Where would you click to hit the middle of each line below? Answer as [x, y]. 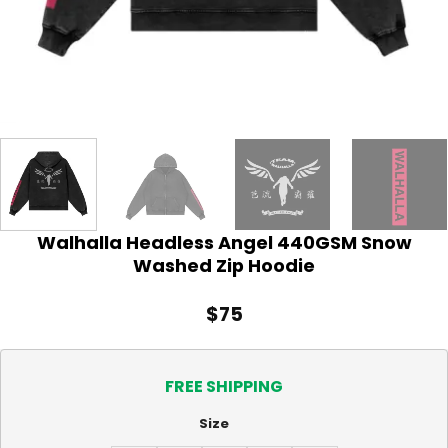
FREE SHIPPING [224, 387]
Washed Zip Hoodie [224, 265]
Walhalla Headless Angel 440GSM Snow [224, 242]
